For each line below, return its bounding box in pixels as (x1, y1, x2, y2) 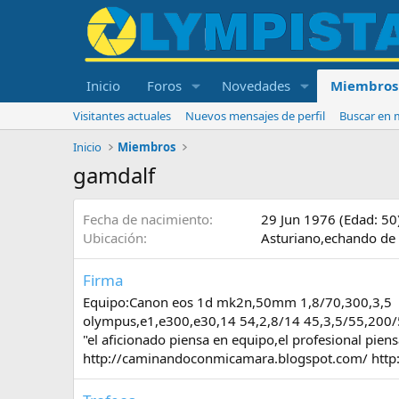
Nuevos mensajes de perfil (185, 108, 325, 124)
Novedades (221, 77, 290, 94)
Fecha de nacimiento (83, 210, 209, 228)
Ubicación (83, 229, 143, 247)
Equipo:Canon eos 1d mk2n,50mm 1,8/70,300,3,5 (83, 293, 392, 311)
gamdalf (73, 160, 155, 190)
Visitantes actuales (73, 108, 171, 124)
